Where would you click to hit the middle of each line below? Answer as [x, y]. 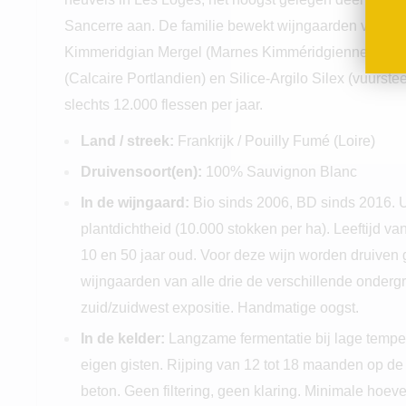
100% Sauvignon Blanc [281, 171]
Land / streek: [127, 140]
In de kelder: [125, 338]
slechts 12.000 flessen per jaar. [164, 104]
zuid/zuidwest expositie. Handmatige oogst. [220, 307]
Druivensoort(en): [141, 171]
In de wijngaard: [137, 202]
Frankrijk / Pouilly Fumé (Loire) [275, 140]
